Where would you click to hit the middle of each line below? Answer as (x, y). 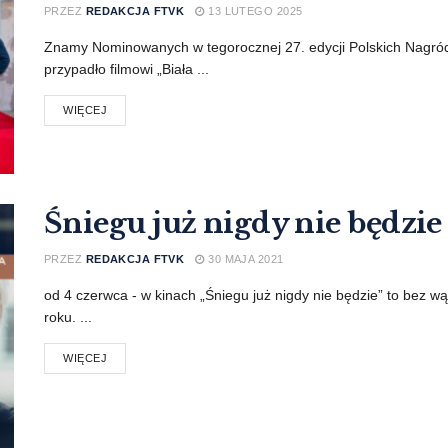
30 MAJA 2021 (244, 259)
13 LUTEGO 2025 (253, 11)
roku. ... (68, 317)
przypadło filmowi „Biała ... (126, 69)
